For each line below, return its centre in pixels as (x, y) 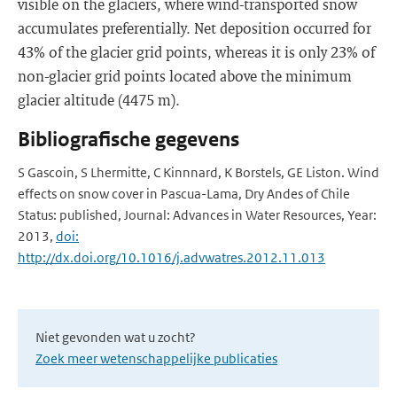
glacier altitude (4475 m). (99, 100)
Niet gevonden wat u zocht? (116, 337)
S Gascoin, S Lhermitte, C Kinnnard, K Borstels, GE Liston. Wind (198, 172)
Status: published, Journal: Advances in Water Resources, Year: (197, 215)
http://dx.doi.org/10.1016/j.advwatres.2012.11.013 (171, 257)
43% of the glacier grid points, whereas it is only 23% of (196, 52)
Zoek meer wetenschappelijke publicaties (156, 358)
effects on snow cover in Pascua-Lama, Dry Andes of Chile (184, 194)
